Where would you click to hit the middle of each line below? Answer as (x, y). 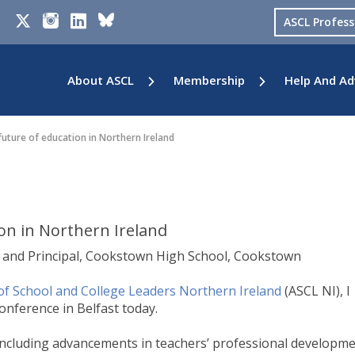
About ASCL (101, 80)
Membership (209, 80)
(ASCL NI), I (316, 291)
